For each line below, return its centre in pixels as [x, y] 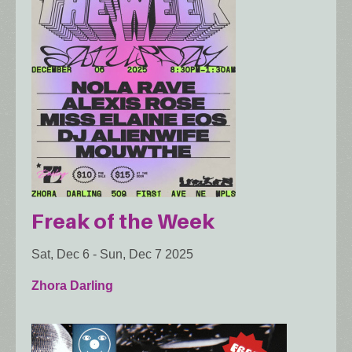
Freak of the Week [123, 221]
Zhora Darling [72, 285]
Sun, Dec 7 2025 [147, 254]
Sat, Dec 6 [60, 254]
